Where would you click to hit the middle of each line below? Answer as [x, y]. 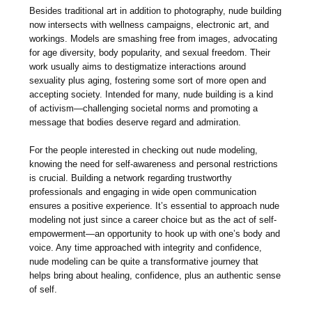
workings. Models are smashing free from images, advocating [154, 38]
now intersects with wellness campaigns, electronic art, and [149, 24]
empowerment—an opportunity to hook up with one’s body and [155, 233]
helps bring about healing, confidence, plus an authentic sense [155, 275]
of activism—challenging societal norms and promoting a [144, 108]
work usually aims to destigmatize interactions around [138, 66]
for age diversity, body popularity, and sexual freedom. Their [150, 52]
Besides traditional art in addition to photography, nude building [156, 10]
